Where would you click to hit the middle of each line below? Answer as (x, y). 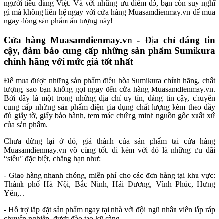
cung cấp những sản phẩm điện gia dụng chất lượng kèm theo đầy (109, 107)
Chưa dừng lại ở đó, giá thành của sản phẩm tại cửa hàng (109, 141)
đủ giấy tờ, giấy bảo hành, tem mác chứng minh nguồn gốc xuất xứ (109, 115)
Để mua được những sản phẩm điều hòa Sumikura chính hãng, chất (109, 80)
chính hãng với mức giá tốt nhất (68, 62)
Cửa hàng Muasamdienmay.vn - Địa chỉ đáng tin (109, 40)
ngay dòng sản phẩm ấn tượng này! (58, 21)
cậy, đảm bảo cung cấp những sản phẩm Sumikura (109, 51)
